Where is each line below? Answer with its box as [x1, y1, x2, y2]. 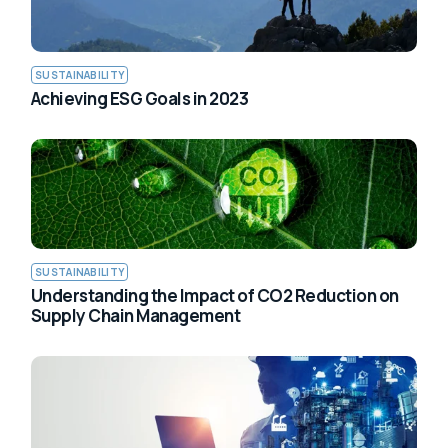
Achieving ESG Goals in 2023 [31, 86, 249, 110]
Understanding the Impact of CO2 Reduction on [31, 283, 399, 307]
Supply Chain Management [31, 303, 241, 327]
